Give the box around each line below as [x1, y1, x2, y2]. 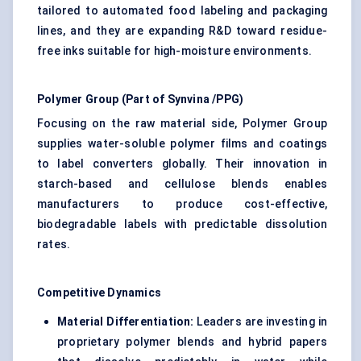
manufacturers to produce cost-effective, [37, 197, 327, 211]
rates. [37, 238, 71, 251]
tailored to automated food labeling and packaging [37, 4, 327, 18]
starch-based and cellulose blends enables [37, 177, 327, 191]
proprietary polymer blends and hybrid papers [57, 335, 327, 349]
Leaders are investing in [193, 315, 328, 329]
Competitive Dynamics [37, 286, 161, 300]
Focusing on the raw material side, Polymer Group [37, 117, 327, 131]
